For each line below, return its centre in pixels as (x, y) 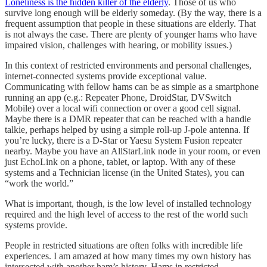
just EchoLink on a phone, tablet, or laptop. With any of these (120, 162)
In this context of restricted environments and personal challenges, (128, 65)
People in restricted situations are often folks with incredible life (124, 245)
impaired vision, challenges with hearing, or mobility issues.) (118, 45)
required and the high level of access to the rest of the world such (126, 214)
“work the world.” (39, 183)
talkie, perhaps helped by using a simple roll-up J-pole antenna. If (127, 129)
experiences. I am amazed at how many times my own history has (128, 256)
